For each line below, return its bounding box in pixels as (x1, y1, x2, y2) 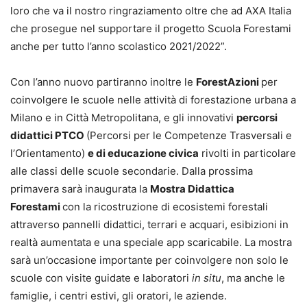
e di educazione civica (88, 147, 199, 160)
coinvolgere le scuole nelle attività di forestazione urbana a (10, 93, 296, 107)
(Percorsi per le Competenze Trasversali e (86, 129, 292, 143)
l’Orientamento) (10, 147, 88, 160)
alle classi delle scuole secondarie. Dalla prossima (10, 164, 253, 178)
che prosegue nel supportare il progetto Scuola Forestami (10, 22, 291, 36)
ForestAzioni (196, 75, 261, 89)
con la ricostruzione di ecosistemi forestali (62, 200, 268, 214)
